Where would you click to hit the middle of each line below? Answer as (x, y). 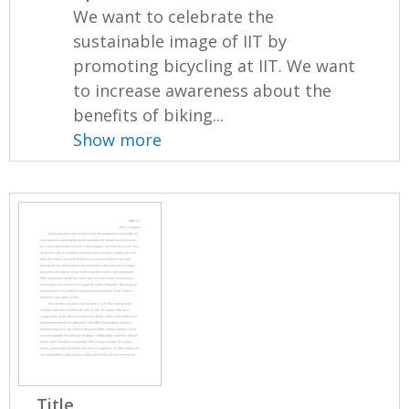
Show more (118, 139)
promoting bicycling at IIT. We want (215, 65)
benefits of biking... (149, 115)
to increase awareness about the (203, 90)
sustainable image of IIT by (180, 41)
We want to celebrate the (174, 16)
